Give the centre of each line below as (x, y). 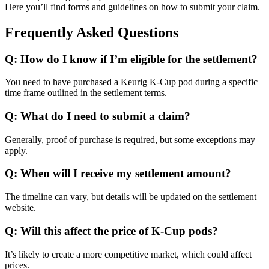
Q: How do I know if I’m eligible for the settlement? (131, 59)
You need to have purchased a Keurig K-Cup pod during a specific (131, 82)
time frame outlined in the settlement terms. (86, 93)
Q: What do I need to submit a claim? (98, 116)
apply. (16, 150)
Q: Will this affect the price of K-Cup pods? (111, 231)
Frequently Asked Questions (92, 32)
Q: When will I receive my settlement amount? (118, 174)
